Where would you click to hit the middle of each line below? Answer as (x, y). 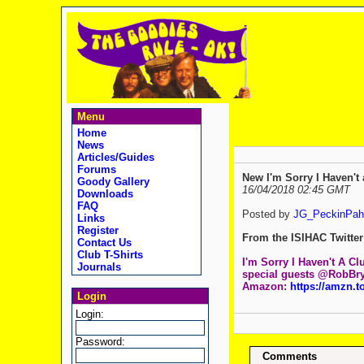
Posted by (267, 214)
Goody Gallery (111, 182)
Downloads (103, 194)
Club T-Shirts (108, 255)
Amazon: (266, 286)
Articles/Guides (114, 157)
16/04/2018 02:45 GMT (296, 190)
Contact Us (102, 243)
